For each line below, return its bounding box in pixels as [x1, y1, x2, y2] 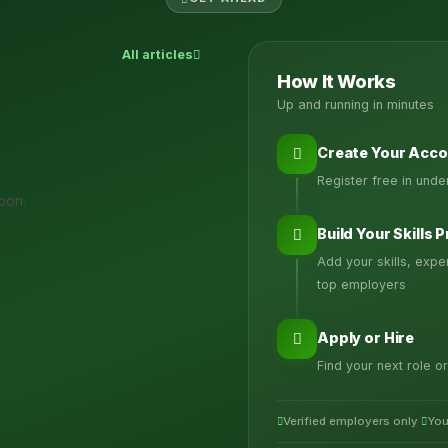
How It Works [277, 70, 396, 93]
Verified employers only [283, 414, 418, 429]
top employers [317, 277, 406, 293]
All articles [122, 47, 193, 63]
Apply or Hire [317, 329, 415, 347]
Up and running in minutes [277, 97, 434, 113]
